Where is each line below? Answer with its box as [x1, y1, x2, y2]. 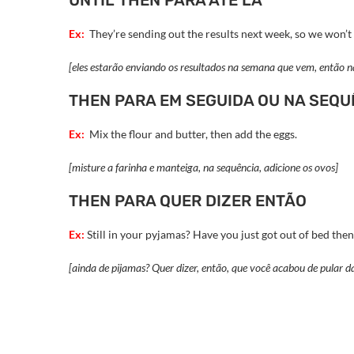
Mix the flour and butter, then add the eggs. [87, 127, 297, 141]
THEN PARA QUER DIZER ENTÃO [69, 191, 307, 211]
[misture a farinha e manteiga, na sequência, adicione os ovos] [69, 160, 338, 175]
